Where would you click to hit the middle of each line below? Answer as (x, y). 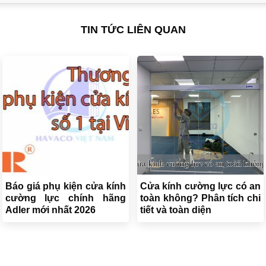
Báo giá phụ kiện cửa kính (66, 186)
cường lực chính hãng (66, 198)
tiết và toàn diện (175, 210)
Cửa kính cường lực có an (200, 186)
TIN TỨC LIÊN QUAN (133, 29)
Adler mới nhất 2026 (50, 210)
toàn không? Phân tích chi (200, 198)
